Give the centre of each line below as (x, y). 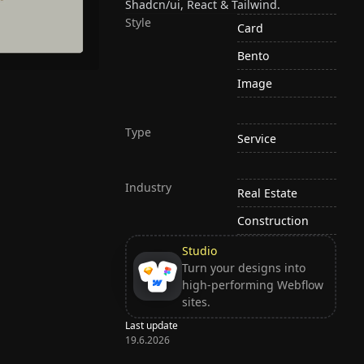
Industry (149, 187)
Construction (273, 220)
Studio (199, 251)
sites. (196, 302)
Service (257, 138)
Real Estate (268, 193)
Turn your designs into (243, 268)
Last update (152, 325)
